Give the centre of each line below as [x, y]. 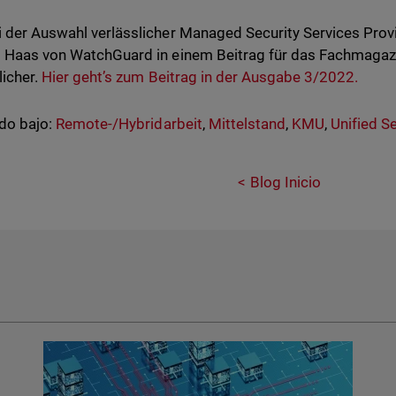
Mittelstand [247, 124]
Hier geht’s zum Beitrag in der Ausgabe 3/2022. [200, 77]
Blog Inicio [286, 182]
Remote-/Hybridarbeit [129, 124]
